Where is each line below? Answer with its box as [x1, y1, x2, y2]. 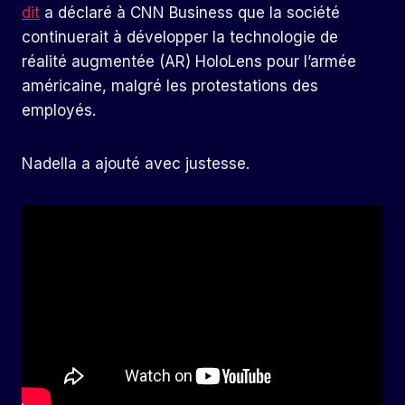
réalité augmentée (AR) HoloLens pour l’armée [22, 52, 356, 71]
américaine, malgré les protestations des [22, 76, 318, 95]
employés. [22, 100, 96, 119]
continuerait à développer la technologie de [22, 27, 338, 46]
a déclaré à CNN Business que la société [40, 3, 340, 22]
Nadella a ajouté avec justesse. [22, 154, 250, 173]
